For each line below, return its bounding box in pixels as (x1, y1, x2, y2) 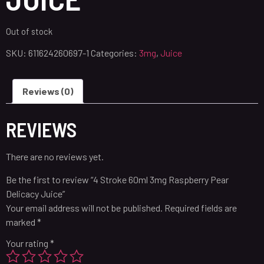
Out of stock (6, 25, 52, 37)
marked (6, 216, 37, 227)
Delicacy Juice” (6, 187, 65, 199)
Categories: (91, 47, 139, 59)
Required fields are (164, 202, 237, 213)
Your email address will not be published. (6, 202, 163, 213)
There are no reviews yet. (6, 151, 104, 163)
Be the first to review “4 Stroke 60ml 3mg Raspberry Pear (6, 173, 229, 185)
